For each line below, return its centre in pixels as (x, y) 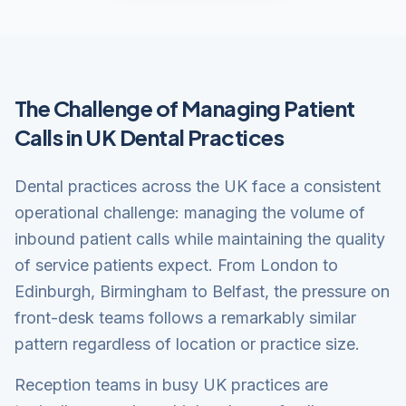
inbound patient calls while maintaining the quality (200, 239)
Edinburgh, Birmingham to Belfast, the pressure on (202, 291)
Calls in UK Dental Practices (150, 137)
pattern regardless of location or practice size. (187, 344)
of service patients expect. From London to (176, 265)
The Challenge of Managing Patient (185, 108)
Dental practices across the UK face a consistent (198, 186)
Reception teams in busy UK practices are (171, 385)
